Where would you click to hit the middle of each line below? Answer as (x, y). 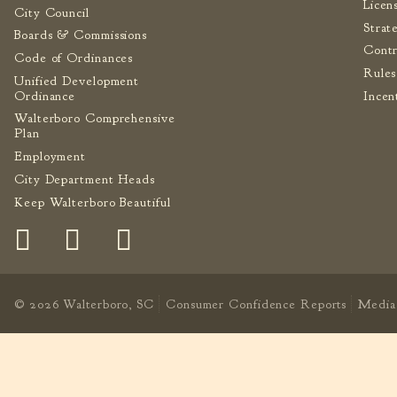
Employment (50, 157)
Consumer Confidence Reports (257, 304)
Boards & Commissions (81, 35)
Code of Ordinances (74, 58)
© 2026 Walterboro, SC (86, 304)
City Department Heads (85, 179)
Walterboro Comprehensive (95, 119)
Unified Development (77, 81)
